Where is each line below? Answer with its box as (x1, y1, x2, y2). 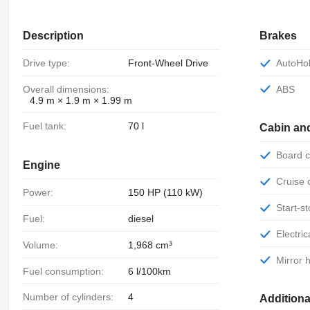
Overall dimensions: (30, 83, 109, 95)
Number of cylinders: (29, 291, 113, 303)
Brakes (259, 29, 298, 42)
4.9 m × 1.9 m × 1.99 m (29, 94, 132, 106)
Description (22, 29, 84, 42)
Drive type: (29, 57, 70, 69)
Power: (28, 187, 53, 199)
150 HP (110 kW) (127, 187, 203, 199)
